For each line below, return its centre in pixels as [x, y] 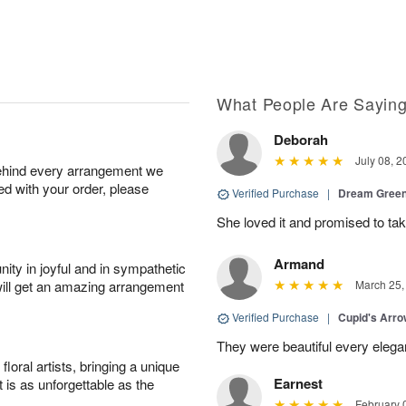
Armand [299, 264]
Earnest [298, 383]
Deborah [301, 140]
